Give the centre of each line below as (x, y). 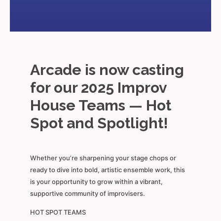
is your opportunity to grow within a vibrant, (96, 182)
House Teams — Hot (100, 106)
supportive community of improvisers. (87, 194)
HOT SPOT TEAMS (58, 212)
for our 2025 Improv (98, 88)
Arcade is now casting (107, 70)
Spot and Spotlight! (99, 123)
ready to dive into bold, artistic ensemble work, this (107, 170)
